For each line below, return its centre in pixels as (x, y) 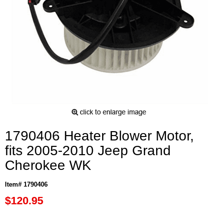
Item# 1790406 (26, 184)
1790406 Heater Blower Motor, (99, 136)
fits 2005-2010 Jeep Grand (88, 150)
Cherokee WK (48, 165)
